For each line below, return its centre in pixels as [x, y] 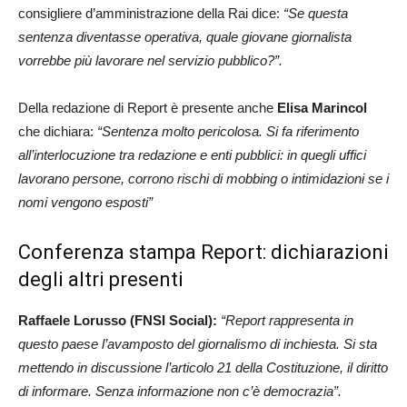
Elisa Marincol [322, 108]
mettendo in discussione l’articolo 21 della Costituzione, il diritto [203, 367]
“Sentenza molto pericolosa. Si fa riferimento [226, 131]
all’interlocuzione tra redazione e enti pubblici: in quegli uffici [192, 155]
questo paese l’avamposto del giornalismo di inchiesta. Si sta [198, 344]
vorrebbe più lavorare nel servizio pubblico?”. [152, 60]
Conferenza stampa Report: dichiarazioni [203, 252]
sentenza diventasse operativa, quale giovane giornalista [185, 37]
